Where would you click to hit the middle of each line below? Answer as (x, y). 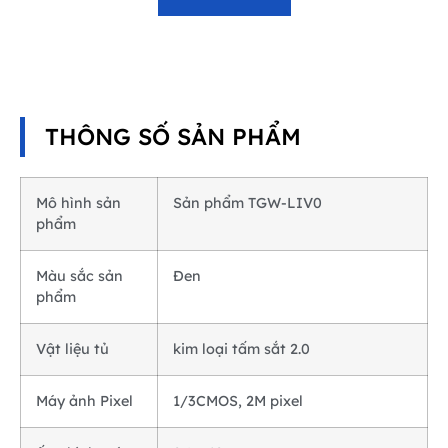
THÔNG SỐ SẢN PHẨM (173, 137)
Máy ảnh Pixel (84, 401)
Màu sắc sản (79, 276)
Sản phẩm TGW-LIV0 (247, 203)
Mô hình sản (78, 203)
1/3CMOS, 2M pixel (238, 401)
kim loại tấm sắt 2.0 (241, 349)
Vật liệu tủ (72, 349)
